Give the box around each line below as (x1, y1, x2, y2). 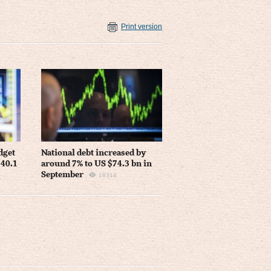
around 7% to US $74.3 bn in (41, 159, 152, 168)
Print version (121, 22, 162, 31)
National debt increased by (41, 148, 146, 157)
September (41, 170, 83, 179)
